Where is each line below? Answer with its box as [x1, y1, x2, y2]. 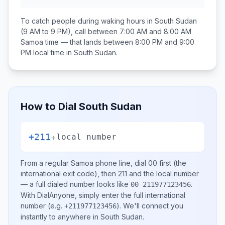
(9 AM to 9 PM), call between [21, 27, 120, 36]
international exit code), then [21, 169, 118, 178]
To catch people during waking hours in [21, 17, 155, 25]
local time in [31, 48, 74, 57]
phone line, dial [93, 159, 148, 167]
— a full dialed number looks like [21, 180, 131, 188]
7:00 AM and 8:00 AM [120, 27, 191, 36]
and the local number [127, 169, 199, 178]
